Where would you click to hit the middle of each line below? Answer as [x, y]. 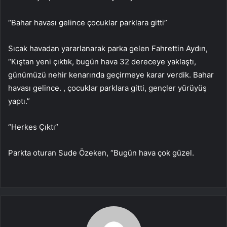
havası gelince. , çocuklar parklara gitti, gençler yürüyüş [107, 88]
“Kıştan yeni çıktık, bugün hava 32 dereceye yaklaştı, [102, 61]
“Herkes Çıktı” [33, 127]
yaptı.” [19, 101]
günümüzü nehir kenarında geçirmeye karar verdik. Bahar [111, 74]
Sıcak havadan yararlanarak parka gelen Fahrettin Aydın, [108, 48]
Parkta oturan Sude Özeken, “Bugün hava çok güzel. [101, 153]
